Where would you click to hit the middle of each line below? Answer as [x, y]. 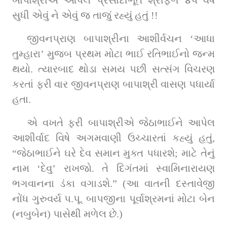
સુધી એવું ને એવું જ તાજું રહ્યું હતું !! [85, 15]
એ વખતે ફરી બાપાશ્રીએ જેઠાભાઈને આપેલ [121, 122]
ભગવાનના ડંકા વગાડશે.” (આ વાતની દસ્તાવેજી [113, 183]
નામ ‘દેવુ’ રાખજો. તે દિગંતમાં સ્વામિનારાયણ [113, 168]
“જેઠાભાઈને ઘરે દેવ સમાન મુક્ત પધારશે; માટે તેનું [113, 153]
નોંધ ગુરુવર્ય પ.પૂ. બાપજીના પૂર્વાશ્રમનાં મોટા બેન [113, 198]
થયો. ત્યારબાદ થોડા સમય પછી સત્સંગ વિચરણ [113, 69]
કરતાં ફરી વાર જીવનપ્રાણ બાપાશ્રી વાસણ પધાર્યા [113, 84]
